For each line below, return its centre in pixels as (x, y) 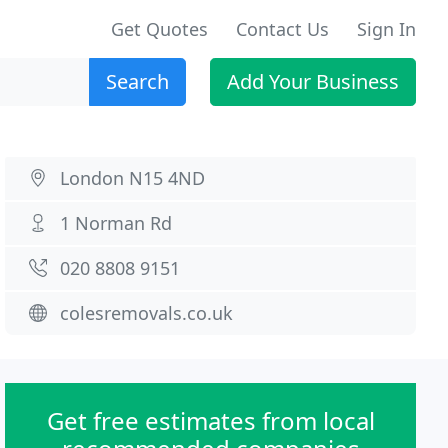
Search (137, 81)
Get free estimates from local (210, 420)
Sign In (386, 29)
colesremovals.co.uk (147, 313)
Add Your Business (313, 81)
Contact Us (282, 29)
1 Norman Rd (116, 223)
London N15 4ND (133, 178)
